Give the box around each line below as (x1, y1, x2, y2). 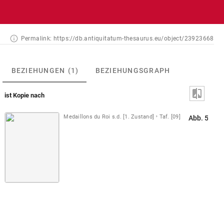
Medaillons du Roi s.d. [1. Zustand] (63, 113, 154, 120)
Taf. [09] (159, 113, 180, 120)
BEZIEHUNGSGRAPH (95, 66, 170, 74)
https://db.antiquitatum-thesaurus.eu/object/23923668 (53, 35, 214, 42)
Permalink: (19, 35, 53, 42)
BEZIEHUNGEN (11, 66, 65, 74)
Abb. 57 (188, 113, 213, 122)
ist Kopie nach (4, 91, 45, 99)
